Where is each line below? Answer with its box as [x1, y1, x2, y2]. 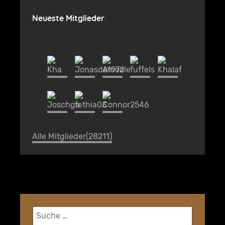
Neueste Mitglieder [32, 13, 104, 24]
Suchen [32, 206, 61, 216]
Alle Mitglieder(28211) [32, 132, 112, 142]
